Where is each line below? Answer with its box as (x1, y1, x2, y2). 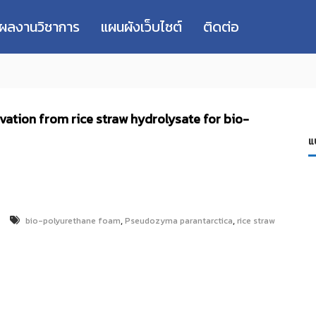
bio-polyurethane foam (25, 214, 121, 227)
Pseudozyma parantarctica (125, 214, 233, 227)
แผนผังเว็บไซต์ (101, 16, 182, 37)
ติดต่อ (203, 16, 239, 37)
